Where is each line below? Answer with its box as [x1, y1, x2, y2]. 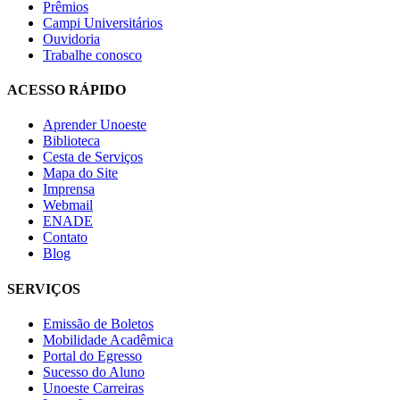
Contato [43, 229, 87, 246]
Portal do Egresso [43, 348, 142, 364]
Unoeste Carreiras [43, 380, 144, 396]
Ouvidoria [43, 30, 100, 46]
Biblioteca [43, 133, 100, 149]
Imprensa [43, 181, 95, 197]
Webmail [43, 197, 93, 213]
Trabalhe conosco [43, 46, 142, 62]
